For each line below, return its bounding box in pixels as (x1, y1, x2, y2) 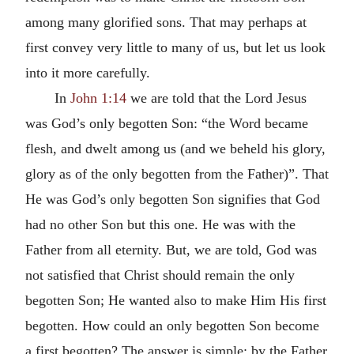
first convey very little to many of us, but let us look (25, 40, 326, 55)
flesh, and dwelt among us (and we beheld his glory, (25, 141, 326, 156)
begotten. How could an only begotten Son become (25, 318, 319, 333)
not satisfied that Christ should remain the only (25, 267, 295, 283)
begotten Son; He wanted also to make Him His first (25, 292, 326, 308)
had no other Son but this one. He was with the (25, 217, 296, 232)
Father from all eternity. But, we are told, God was (25, 242, 317, 258)
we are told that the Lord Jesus (126, 90, 307, 106)
